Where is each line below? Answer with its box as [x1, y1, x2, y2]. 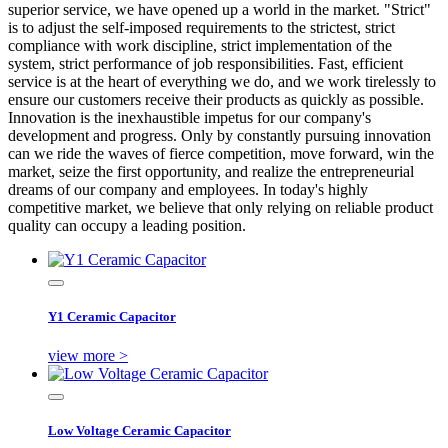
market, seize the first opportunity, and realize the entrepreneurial [8, 162, 414, 180]
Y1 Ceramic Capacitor [48, 308, 176, 324]
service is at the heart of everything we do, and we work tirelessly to [8, 72, 436, 90]
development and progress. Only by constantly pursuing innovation [8, 126, 431, 144]
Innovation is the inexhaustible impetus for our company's [8, 108, 371, 126]
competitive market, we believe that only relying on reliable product [8, 198, 433, 216]
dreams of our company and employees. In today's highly [8, 180, 368, 198]
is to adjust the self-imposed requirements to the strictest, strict [8, 18, 395, 36]
